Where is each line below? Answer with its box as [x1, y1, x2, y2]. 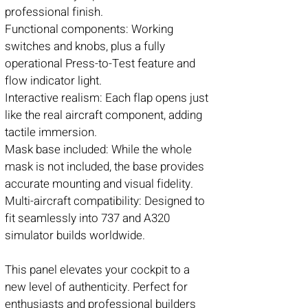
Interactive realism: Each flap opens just [5, 89, 208, 107]
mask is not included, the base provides [5, 158, 204, 175]
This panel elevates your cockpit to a [5, 261, 190, 278]
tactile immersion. [5, 124, 97, 141]
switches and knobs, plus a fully [5, 38, 165, 55]
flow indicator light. [5, 72, 102, 89]
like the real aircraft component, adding [5, 107, 202, 124]
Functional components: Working [5, 21, 173, 38]
